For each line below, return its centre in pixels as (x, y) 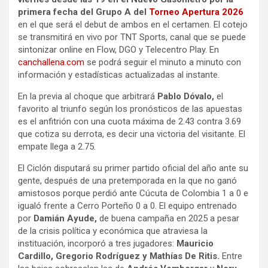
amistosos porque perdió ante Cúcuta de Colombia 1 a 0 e (133, 193)
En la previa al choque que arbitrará (88, 96)
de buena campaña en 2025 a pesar (168, 218)
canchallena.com (51, 62)
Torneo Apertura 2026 (196, 12)
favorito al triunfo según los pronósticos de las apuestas (130, 109)
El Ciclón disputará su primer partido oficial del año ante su (133, 168)
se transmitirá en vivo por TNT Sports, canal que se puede (132, 37)
